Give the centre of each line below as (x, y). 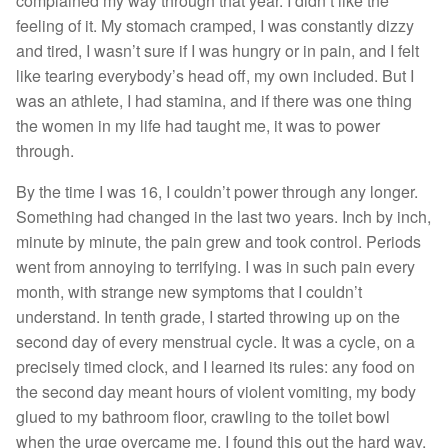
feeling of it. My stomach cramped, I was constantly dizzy (215, 25)
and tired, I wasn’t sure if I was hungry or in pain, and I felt (217, 50)
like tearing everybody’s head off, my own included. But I (215, 75)
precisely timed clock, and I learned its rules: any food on (215, 366)
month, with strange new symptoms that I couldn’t (189, 291)
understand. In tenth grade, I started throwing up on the (208, 316)
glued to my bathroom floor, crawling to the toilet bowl (203, 416)
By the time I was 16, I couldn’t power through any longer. (217, 191)
